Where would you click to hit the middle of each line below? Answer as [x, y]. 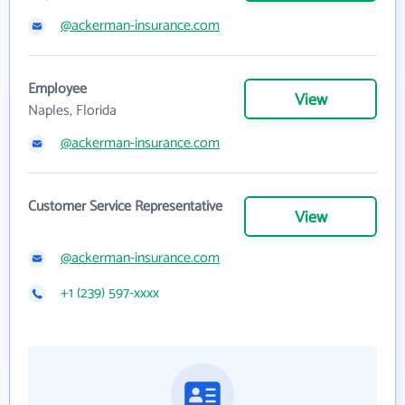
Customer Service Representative [125, 207]
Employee [57, 89]
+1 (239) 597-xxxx [110, 293]
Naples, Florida [72, 111]
